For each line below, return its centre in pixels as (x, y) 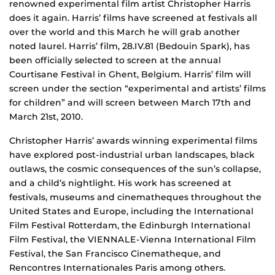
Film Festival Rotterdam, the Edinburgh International (130, 226)
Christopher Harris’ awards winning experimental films (133, 141)
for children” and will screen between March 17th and (130, 103)
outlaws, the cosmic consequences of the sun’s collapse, (135, 169)
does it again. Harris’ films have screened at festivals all (133, 18)
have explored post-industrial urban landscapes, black (132, 155)
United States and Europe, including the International (131, 211)
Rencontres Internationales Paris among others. (117, 268)
